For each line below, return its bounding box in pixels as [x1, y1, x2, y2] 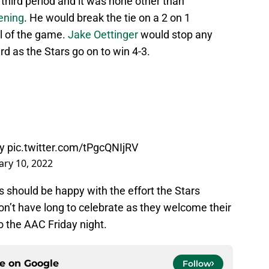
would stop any [138, 28, 213, 41]
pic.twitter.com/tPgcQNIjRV [7, 141, 138, 154]
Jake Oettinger [68, 28, 138, 41]
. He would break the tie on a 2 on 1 [24, 11, 190, 25]
